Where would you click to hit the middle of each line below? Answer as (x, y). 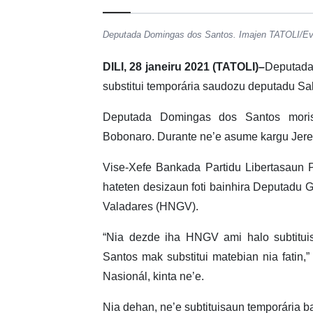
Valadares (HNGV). (151, 207)
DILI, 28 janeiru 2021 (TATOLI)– (184, 67)
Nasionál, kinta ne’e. (153, 277)
